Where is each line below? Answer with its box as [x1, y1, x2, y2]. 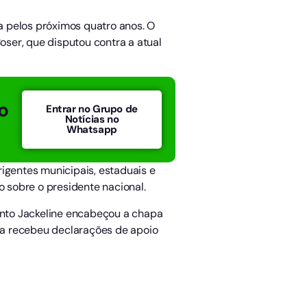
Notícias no [64, 112, 119, 127]
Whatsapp [66, 123, 117, 137]
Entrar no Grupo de [46, 102, 138, 116]
